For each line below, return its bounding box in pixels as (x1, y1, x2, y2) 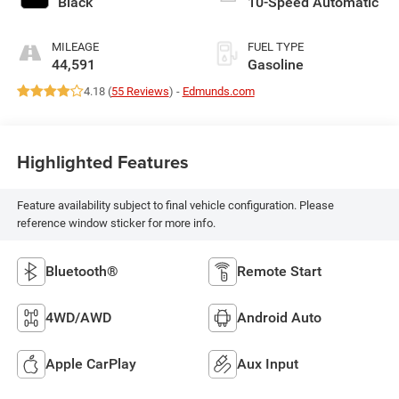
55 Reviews (110, 84, 169, 98)
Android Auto (237, 308, 322, 326)
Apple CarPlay (45, 354, 136, 372)
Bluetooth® (45, 262, 118, 280)
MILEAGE (51, 39, 99, 53)
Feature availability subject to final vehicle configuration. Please (16, 199, 334, 213)
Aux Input (237, 354, 298, 372)
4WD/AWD (45, 308, 111, 326)
